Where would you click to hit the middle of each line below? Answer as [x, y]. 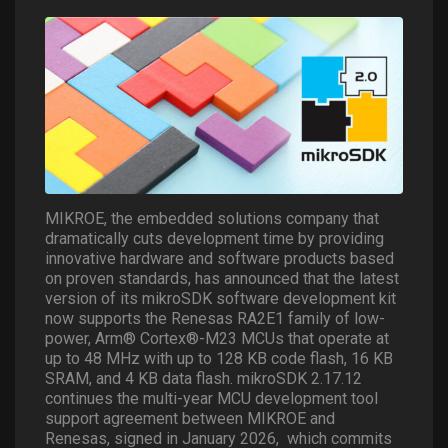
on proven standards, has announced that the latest [222, 278]
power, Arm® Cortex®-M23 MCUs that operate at [217, 338]
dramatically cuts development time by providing [214, 238]
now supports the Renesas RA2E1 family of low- [215, 318]
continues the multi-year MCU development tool [211, 398]
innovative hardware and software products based [219, 258]
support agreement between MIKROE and [190, 418]
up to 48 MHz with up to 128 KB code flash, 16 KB [219, 358]
